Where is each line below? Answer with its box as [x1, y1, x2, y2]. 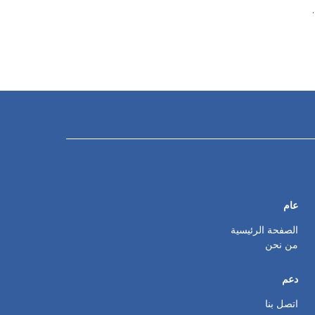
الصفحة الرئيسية [230, 222, 298, 237]
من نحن [264, 237, 298, 252]
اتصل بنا [264, 296, 298, 311]
